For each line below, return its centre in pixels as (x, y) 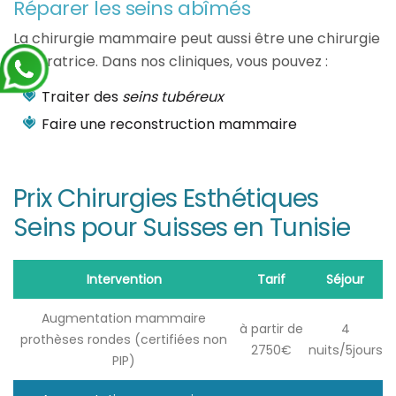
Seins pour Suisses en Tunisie (182, 228)
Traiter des (82, 97)
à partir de (271, 329)
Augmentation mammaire (124, 319)
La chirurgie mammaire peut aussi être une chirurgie (197, 39)
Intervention (124, 280)
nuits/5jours (345, 350)
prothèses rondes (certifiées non (124, 340)
